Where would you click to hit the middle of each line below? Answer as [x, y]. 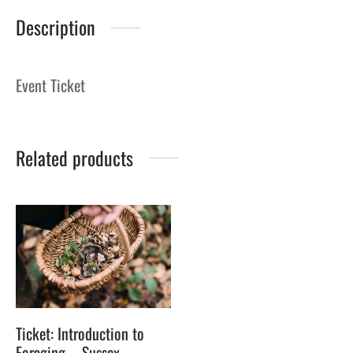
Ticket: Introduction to [80, 334]
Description [56, 27]
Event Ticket [50, 85]
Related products [74, 158]
